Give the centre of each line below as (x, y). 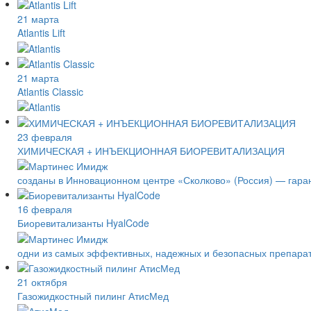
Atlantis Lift (41, 33)
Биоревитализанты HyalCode (83, 223)
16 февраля (45, 209)
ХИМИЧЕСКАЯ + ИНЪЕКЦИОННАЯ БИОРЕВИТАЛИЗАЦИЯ (151, 150)
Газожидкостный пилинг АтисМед (93, 295)
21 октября (42, 281)
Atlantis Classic (50, 91)
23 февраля (45, 136)
